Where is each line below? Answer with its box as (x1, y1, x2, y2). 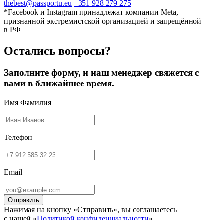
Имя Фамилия (4, 98, 51, 107)
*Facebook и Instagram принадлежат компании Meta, (4, 8, 178, 17)
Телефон (4, 133, 32, 141)
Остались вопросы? (4, 44, 110, 57)
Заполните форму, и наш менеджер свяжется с (4, 67, 199, 78)
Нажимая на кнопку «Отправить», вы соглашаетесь (4, 205, 177, 214)
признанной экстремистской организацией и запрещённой (4, 17, 201, 26)
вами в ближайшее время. (4, 78, 114, 89)
